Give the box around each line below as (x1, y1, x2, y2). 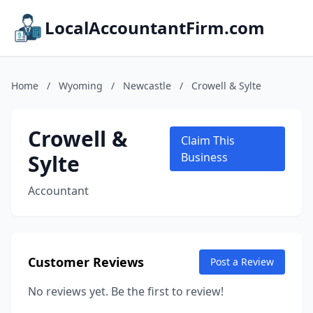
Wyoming (59, 79, 103, 92)
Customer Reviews (28, 254, 144, 270)
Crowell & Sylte (191, 79, 261, 92)
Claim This (180, 133, 235, 148)
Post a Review (210, 255, 274, 268)
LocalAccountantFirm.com (45, 16, 265, 39)
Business (180, 150, 228, 165)
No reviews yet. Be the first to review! (28, 284, 224, 299)
